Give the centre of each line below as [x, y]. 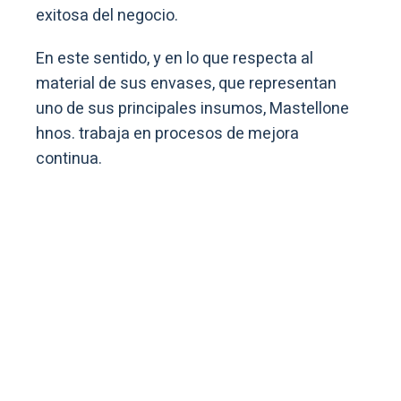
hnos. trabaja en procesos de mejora [167, 134]
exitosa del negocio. [109, 16]
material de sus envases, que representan [186, 84]
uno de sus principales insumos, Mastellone [192, 109]
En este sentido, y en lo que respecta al [175, 59]
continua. [71, 159]
